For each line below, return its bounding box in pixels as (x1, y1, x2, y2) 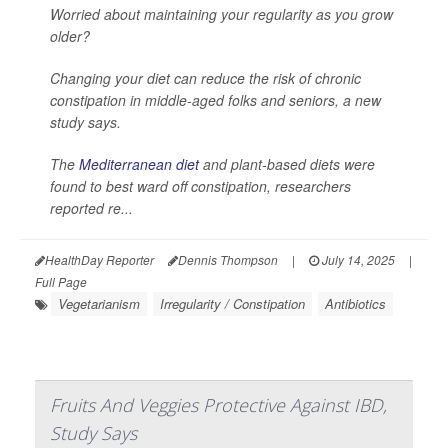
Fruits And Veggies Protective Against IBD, (50, 393, 387, 417)
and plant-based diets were (199, 154, 375, 174)
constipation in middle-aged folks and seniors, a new (50, 90, 381, 110)
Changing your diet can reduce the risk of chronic (50, 68, 361, 88)
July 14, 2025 (319, 251, 395, 268)
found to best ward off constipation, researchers (50, 176, 351, 196)
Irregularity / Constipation (160, 294, 305, 313)
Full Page (35, 273, 87, 290)
